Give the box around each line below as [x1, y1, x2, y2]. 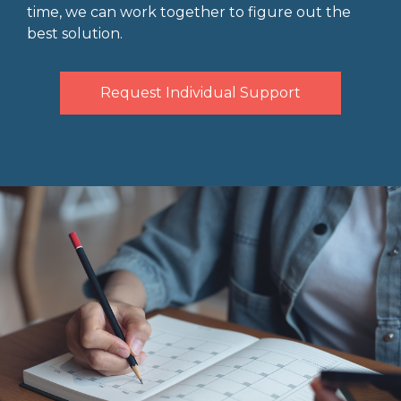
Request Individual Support [100, 84, 301, 101]
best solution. [27, 25, 123, 42]
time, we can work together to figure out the [27, 4, 351, 21]
